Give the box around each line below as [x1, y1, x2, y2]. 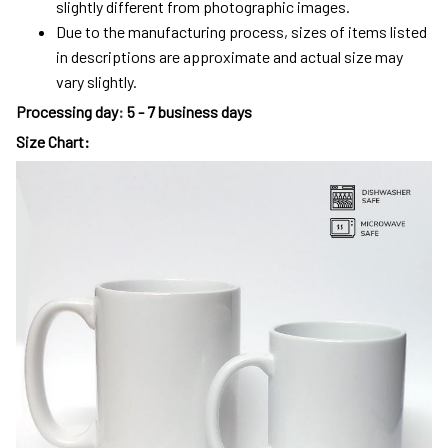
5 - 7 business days [127, 101, 252, 121]
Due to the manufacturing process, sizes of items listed [56, 21, 427, 41]
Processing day [16, 101, 118, 121]
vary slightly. [56, 71, 137, 91]
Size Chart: [16, 132, 90, 152]
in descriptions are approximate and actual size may [56, 46, 403, 66]
